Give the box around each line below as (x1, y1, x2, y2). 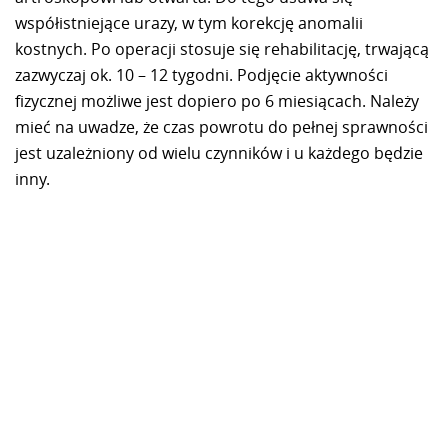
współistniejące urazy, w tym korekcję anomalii (15, 11, 363, 34)
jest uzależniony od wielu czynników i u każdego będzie (15, 141, 423, 164)
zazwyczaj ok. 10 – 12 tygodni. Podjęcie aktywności (15, 63, 388, 86)
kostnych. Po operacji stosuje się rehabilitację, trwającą (15, 37, 429, 60)
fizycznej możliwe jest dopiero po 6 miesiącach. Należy (15, 89, 419, 112)
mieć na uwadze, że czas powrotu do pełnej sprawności (15, 115, 428, 138)
